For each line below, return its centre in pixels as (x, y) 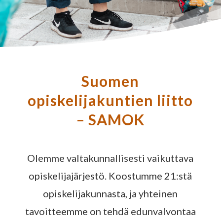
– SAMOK (110, 119)
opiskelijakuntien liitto (110, 100)
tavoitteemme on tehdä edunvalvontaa (110, 211)
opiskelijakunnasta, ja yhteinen (110, 193)
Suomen (110, 81)
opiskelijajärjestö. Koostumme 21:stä (110, 175)
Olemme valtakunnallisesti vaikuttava (110, 158)
